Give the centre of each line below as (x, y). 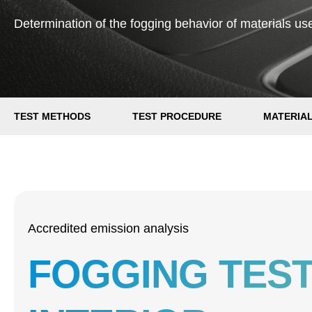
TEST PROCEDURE (177, 116)
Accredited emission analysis (108, 228)
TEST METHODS (52, 116)
